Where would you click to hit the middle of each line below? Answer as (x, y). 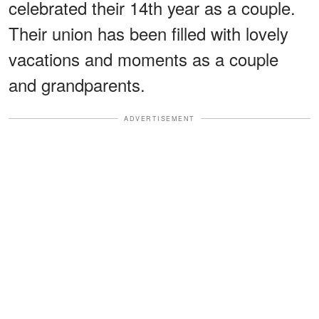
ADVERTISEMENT (159, 118)
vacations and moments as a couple (143, 58)
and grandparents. (77, 84)
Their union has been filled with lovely (148, 33)
